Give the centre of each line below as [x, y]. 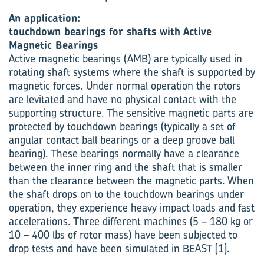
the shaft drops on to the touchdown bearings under [126, 194]
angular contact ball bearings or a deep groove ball [122, 140]
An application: [44, 18]
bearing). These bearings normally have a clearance [124, 154]
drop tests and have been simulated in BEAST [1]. [119, 248]
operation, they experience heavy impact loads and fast [132, 208]
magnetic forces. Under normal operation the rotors [125, 86]
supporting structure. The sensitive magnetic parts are [131, 113]
